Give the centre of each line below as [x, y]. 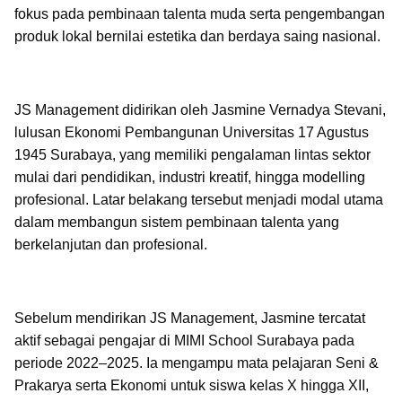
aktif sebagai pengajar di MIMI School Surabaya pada [184, 341]
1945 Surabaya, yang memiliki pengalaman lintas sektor [192, 155]
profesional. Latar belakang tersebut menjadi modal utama [199, 200]
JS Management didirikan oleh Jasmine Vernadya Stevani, [200, 110]
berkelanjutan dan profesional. [111, 245]
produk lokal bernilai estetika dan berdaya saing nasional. [197, 36]
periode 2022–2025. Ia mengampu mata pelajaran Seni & [197, 363]
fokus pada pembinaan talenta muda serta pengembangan [200, 14]
